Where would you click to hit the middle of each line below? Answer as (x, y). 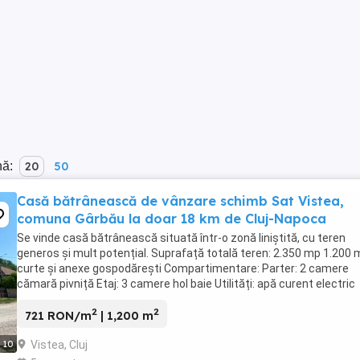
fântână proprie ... (62, 299)
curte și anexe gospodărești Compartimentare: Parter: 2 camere (183, 268)
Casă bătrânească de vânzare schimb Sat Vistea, (180, 201)
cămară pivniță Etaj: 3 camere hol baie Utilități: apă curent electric (186, 284)
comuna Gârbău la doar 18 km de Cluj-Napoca (172, 219)
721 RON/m (58, 315)
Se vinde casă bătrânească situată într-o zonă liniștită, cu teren (181, 238)
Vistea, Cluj (59, 344)
